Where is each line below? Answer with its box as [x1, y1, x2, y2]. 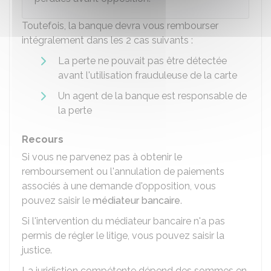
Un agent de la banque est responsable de [58, 90, 247, 102]
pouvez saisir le [22, 195, 93, 206]
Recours [22, 134, 64, 145]
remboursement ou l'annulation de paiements [22, 166, 224, 177]
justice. [22, 244, 52, 256]
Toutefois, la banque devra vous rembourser [22, 20, 218, 31]
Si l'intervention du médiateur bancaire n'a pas [22, 215, 225, 227]
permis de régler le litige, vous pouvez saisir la [22, 230, 224, 241]
